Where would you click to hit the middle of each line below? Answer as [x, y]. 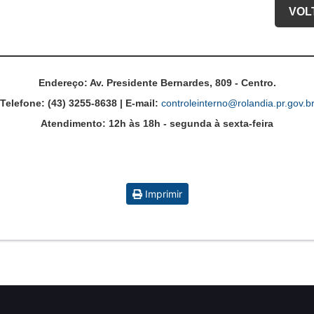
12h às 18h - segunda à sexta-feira [190, 124]
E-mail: [142, 103]
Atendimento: [73, 124]
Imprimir [162, 194]
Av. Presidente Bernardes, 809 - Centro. [182, 83]
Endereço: [63, 83]
